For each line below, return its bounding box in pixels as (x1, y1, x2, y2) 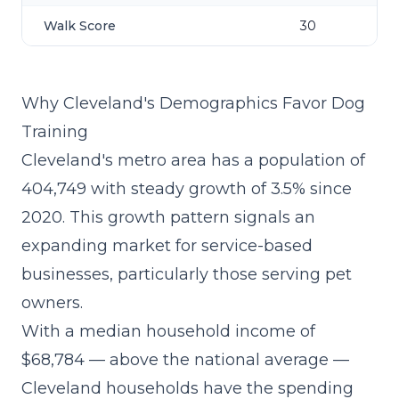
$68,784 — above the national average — (21, 349, 349, 370)
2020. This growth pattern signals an (21, 207, 315, 227)
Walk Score (44, 17, 116, 34)
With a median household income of (21, 321, 315, 341)
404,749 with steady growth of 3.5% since (21, 178, 352, 199)
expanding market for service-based (21, 235, 313, 256)
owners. (21, 292, 83, 313)
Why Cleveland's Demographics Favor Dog (21, 93, 365, 113)
